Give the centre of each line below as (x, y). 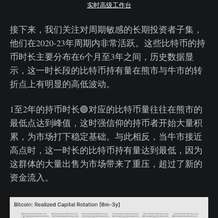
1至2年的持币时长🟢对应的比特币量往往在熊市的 (106, 109)
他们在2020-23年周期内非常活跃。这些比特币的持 (108, 43)
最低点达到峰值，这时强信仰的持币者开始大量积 (106, 122)
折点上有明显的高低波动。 (62, 83)
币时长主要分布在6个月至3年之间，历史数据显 (102, 56)
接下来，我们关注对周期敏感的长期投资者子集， (106, 29)
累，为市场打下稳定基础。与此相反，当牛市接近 (106, 136)
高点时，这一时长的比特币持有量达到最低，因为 (106, 150)
